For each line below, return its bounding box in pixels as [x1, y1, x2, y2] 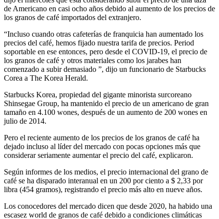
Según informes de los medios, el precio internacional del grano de [4, 168, 208, 176]
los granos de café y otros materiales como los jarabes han [4, 56, 181, 65]
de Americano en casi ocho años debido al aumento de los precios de [4, 4, 215, 13]
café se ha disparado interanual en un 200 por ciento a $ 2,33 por [4, 176, 203, 185]
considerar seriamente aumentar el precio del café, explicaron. [4, 151, 193, 160]
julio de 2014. [4, 117, 46, 126]
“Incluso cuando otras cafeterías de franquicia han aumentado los [4, 30, 203, 39]
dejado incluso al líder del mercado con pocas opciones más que [4, 142, 200, 151]
